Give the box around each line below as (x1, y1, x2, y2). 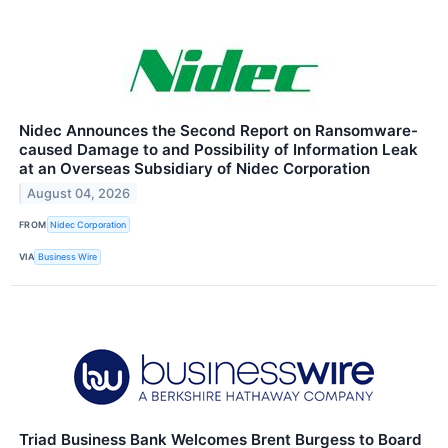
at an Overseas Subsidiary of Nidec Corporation (19, 159, 370, 179)
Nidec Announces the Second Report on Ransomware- (19, 121, 418, 141)
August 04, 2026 (27, 186, 131, 202)
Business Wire (38, 251, 98, 263)
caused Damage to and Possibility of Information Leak (19, 140, 418, 160)
